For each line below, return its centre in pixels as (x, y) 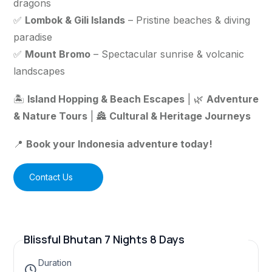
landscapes (39, 71)
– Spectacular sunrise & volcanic (167, 54)
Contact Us (51, 177)
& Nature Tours (50, 116)
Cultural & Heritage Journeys (180, 116)
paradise (33, 37)
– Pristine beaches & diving (188, 20)
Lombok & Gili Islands (75, 20)
